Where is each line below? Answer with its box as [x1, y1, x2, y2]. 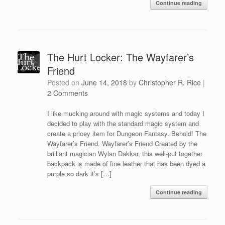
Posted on [51, 77, 81, 87]
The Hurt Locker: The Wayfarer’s [47, 49, 194, 64]
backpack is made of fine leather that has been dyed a [47, 158, 205, 168]
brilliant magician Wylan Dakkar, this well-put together [47, 148, 202, 158]
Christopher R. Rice [138, 77, 201, 87]
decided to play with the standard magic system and [47, 118, 199, 128]
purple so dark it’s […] [47, 168, 111, 178]
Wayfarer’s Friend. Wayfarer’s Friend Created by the [47, 138, 197, 148]
